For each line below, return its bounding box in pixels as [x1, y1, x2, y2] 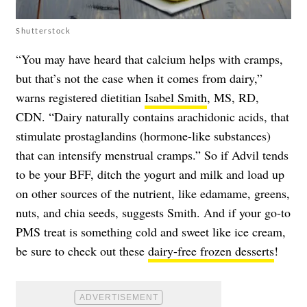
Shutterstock [16, 25, 71, 35]
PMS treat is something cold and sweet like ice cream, [16, 223, 286, 240]
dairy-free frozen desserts [148, 242, 274, 259]
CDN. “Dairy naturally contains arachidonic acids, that [16, 108, 289, 125]
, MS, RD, [207, 88, 259, 106]
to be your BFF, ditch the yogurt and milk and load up [16, 165, 284, 182]
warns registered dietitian [16, 88, 145, 106]
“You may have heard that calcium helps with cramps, [16, 50, 283, 67]
